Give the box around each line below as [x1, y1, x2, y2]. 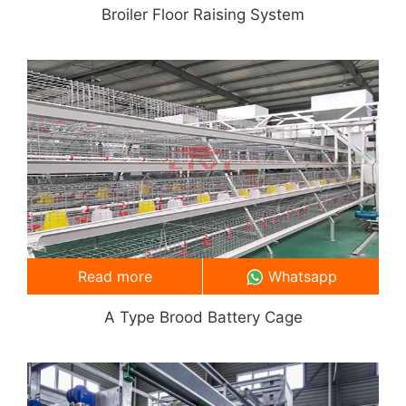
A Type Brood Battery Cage [103, 307, 303, 326]
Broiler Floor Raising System [101, 5, 304, 24]
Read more [77, 266, 152, 285]
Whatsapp [267, 266, 337, 285]
